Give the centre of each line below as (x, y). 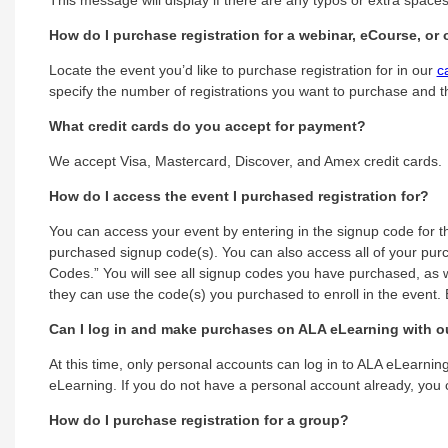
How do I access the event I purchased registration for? (238, 195)
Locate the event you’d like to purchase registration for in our (242, 69)
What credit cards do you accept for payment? (207, 125)
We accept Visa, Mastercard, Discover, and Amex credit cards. (245, 160)
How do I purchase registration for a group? (198, 419)
